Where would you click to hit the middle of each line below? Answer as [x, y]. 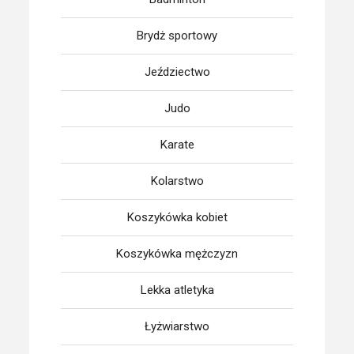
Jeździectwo [177, 72]
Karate [177, 145]
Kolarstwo [177, 181]
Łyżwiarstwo [177, 326]
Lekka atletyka [177, 290]
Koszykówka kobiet [177, 217]
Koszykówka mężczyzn [177, 254]
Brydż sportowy [177, 36]
